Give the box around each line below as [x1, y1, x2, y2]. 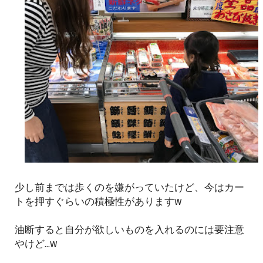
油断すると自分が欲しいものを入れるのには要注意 [15, 223, 244, 236]
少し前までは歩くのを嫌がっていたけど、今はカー [15, 181, 244, 194]
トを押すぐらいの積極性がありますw [15, 195, 182, 208]
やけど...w [15, 237, 58, 250]
